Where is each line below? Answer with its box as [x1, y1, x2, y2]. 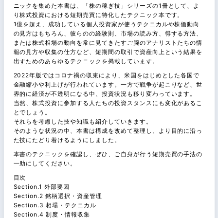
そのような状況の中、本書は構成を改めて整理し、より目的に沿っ [13, 127, 203, 134]
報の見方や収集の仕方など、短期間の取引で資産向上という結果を [13, 48, 203, 55]
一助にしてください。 [13, 159, 77, 167]
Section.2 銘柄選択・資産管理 [13, 192, 102, 200]
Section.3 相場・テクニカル [13, 201, 96, 209]
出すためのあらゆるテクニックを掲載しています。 [13, 57, 159, 65]
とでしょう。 [13, 108, 52, 116]
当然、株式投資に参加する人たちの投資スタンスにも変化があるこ [13, 99, 203, 107]
